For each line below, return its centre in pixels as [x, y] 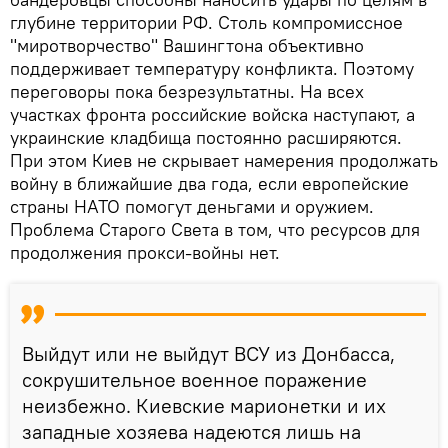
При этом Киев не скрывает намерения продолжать [224, 160]
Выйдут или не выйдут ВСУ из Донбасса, [208, 353]
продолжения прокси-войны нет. [145, 252]
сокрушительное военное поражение [194, 379]
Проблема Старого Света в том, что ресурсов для [215, 229]
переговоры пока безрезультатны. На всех [187, 91]
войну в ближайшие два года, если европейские [209, 183]
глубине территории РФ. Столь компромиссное [206, 22]
